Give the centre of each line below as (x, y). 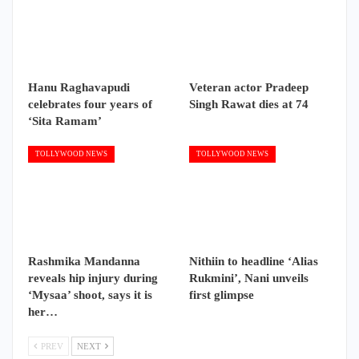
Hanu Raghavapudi (79, 87)
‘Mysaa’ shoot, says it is (90, 294)
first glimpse (222, 294)
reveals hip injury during (93, 278)
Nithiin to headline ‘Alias (254, 261)
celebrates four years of (90, 104)
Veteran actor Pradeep (249, 87)
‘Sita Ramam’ (65, 121)
